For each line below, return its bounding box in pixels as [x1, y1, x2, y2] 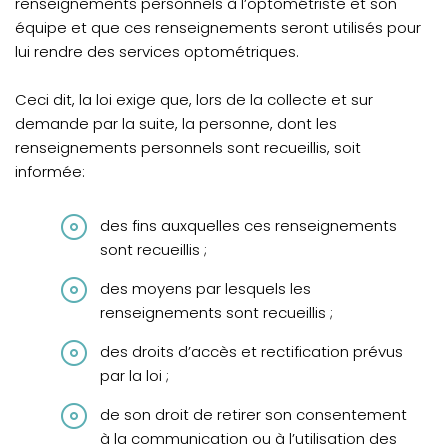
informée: [15, 161, 89, 182]
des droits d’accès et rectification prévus [100, 341, 403, 362]
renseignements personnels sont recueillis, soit [15, 137, 361, 158]
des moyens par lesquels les [100, 278, 311, 299]
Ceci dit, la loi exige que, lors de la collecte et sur [15, 89, 373, 110]
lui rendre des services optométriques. [15, 41, 303, 62]
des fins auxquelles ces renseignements [100, 215, 397, 236]
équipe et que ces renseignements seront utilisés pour [15, 17, 421, 38]
